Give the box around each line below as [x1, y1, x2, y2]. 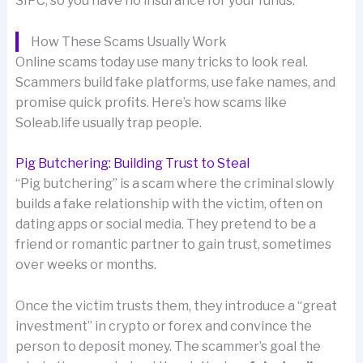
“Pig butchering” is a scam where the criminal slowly [15, 176, 334, 192]
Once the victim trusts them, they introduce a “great [15, 297, 337, 314]
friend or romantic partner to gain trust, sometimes [15, 237, 331, 253]
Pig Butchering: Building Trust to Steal [15, 156, 250, 172]
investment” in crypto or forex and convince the [15, 318, 312, 334]
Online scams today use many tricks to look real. [15, 53, 308, 70]
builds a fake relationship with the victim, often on [15, 196, 322, 212]
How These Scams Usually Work [30, 33, 227, 49]
